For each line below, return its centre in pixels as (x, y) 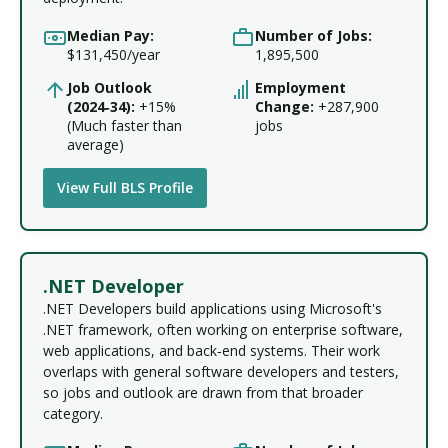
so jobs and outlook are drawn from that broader (203, 392)
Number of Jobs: (313, 35)
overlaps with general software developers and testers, (221, 371)
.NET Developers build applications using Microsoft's (212, 308)
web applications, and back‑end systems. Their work (211, 350)
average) (95, 144)
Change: (284, 106)
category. (73, 413)
